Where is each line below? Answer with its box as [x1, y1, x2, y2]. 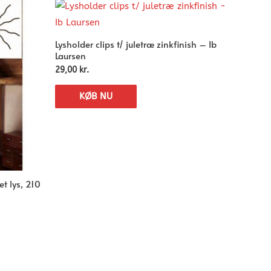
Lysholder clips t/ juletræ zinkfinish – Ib [55, 37, 217, 50]
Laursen [55, 48, 86, 62]
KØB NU [79, 90, 113, 102]
